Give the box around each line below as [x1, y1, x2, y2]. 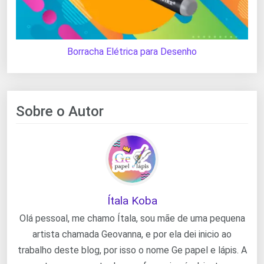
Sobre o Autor [16, 103, 104, 120]
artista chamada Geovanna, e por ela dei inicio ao [32, 228, 232, 240]
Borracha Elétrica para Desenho [67, 45, 197, 57]
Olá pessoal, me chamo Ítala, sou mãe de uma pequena [19, 212, 245, 224]
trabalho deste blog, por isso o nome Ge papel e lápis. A [17, 244, 247, 256]
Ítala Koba [107, 193, 157, 207]
